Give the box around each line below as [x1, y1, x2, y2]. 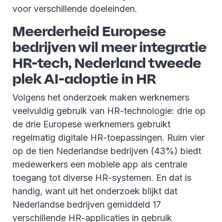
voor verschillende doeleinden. [12, 3, 137, 14]
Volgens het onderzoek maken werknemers [12, 92, 189, 103]
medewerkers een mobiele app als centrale [12, 159, 187, 169]
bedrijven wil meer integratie [12, 37, 207, 56]
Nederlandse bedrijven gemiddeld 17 [12, 199, 161, 210]
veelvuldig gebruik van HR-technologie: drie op [12, 105, 206, 116]
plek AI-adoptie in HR [12, 69, 156, 88]
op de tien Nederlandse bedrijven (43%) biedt [12, 145, 201, 156]
